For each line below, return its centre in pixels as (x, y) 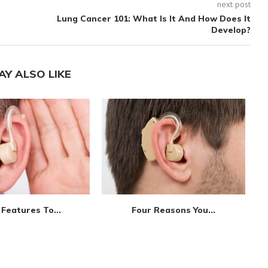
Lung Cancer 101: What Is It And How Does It (153, 18)
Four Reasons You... (173, 210)
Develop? (231, 30)
